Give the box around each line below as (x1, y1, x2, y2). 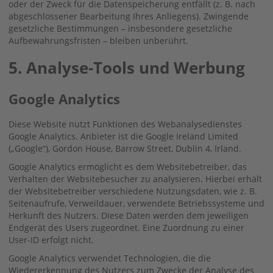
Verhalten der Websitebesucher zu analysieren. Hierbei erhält (9, 172, 262, 185)
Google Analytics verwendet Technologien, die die (9, 252, 211, 264)
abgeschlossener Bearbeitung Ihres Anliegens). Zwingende (9, 10, 249, 22)
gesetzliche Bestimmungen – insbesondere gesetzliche (9, 22, 232, 34)
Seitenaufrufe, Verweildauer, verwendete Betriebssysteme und (9, 197, 264, 209)
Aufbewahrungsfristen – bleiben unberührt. (9, 34, 188, 46)
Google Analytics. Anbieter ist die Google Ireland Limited (9, 130, 238, 142)
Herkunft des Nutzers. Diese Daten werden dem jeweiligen (9, 209, 249, 221)
